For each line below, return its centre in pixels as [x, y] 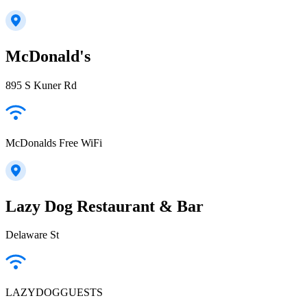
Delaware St [32, 235]
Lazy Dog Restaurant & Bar [105, 206]
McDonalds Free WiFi [54, 143]
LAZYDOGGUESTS [54, 293]
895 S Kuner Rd [41, 85]
